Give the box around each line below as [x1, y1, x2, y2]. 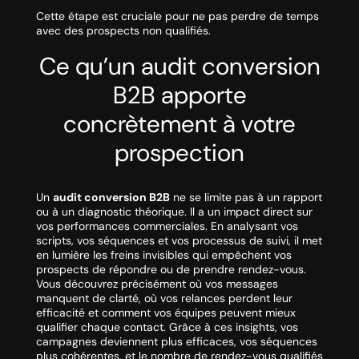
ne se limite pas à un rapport [169, 190, 322, 205]
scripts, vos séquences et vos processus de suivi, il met [35, 233, 322, 248]
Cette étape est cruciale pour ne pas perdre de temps [35, 9, 319, 24]
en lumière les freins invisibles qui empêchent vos [35, 248, 292, 263]
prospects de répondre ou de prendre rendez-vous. [35, 262, 306, 277]
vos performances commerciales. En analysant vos [35, 219, 298, 234]
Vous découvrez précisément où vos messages [35, 276, 278, 292]
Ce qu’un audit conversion [38, 50, 321, 83]
